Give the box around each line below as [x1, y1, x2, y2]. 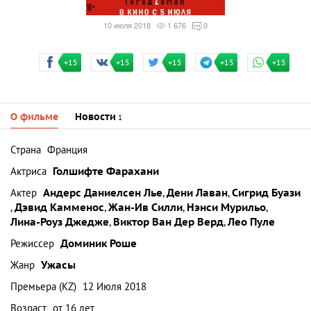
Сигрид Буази [232, 187, 301, 199]
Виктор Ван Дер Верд [113, 216, 224, 228]
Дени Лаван [167, 187, 228, 199]
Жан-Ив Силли [108, 201, 183, 214]
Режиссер [10, 237, 54, 250]
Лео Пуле [228, 216, 275, 228]
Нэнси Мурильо [187, 201, 266, 214]
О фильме [10, 111, 58, 123]
